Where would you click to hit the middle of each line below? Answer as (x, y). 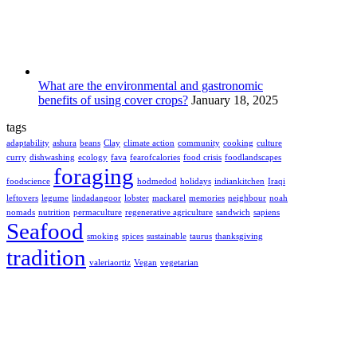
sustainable (167, 237)
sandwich (233, 213)
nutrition (54, 213)
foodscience (28, 182)
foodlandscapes (253, 158)
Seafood (45, 231)
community (199, 143)
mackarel (169, 198)
